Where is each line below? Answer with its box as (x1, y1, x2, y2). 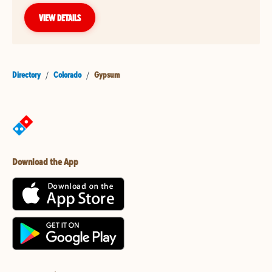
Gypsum (94, 69, 120, 81)
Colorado (53, 69, 81, 81)
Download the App (12, 155, 78, 168)
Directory (12, 69, 41, 81)
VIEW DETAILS (39, 12, 81, 24)
